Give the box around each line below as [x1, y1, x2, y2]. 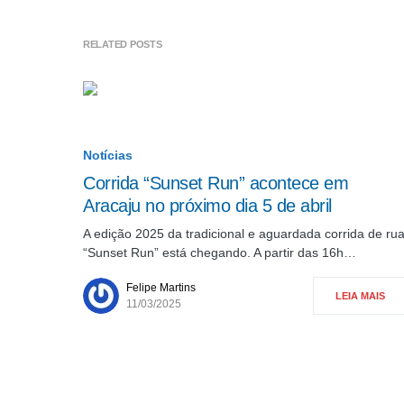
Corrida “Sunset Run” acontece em [83, 173, 348, 193]
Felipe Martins [126, 281, 196, 294]
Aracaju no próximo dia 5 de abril [83, 196, 332, 216]
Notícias [83, 148, 133, 162]
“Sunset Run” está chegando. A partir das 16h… [83, 245, 356, 260]
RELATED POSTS [83, 39, 162, 50]
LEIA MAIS [335, 290, 385, 301]
